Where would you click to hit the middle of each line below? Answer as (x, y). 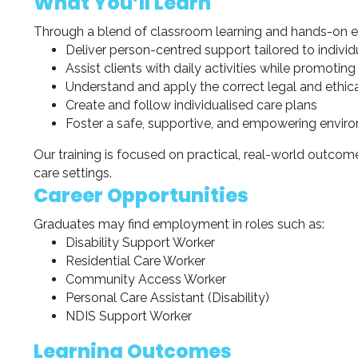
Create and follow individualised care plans (191, 105)
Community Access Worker (146, 279)
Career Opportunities (141, 195)
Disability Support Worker (140, 242)
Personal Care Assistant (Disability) (167, 297)
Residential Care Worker (135, 261)
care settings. (73, 173)
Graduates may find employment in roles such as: (179, 224)
